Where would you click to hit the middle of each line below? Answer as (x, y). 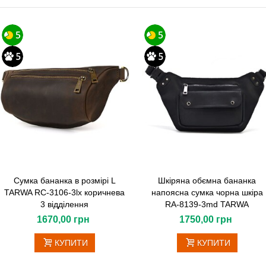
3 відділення (65, 205)
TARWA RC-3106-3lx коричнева (65, 193)
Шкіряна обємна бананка (207, 181)
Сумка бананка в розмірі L (64, 181)
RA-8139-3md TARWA (207, 205)
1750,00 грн (206, 220)
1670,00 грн (64, 220)
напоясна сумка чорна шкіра (207, 193)
